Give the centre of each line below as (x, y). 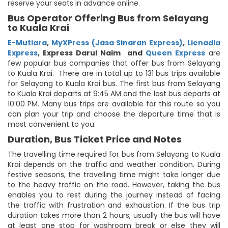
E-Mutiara (27, 42)
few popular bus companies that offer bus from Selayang (114, 63)
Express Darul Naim (82, 53)
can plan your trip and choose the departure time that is (114, 114)
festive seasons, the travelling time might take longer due (114, 174)
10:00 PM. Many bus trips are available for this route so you (114, 104)
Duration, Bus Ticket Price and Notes (95, 139)
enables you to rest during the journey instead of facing (114, 195)
